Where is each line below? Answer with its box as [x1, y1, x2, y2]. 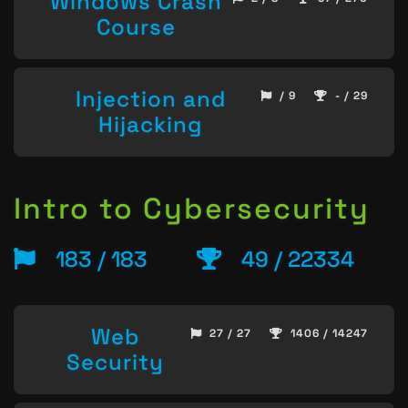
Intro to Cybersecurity [14, 189, 370, 227]
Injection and [75, 85, 226, 114]
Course [97, 12, 176, 41]
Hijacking [98, 110, 202, 139]
